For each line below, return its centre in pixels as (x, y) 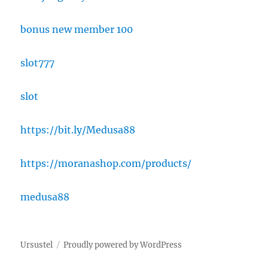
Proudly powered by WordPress (123, 245)
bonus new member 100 (77, 30)
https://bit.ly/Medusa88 (78, 130)
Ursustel (37, 245)
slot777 (38, 63)
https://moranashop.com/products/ (106, 164)
